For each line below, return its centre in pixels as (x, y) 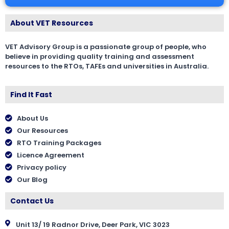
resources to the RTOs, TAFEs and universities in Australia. (107, 66)
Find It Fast (31, 94)
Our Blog (32, 179)
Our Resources (42, 130)
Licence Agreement (50, 155)
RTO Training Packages (59, 143)
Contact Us (32, 201)
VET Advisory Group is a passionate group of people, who (106, 47)
